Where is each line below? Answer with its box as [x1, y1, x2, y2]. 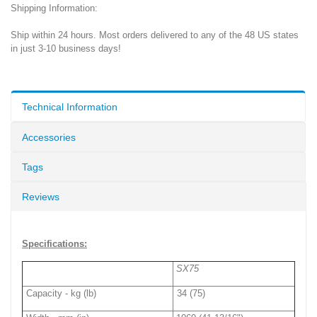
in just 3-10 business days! [11, 43, 121, 54]
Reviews [22, 191, 59, 203]
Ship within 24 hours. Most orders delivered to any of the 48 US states [11, 30, 299, 41]
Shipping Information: [11, 3, 98, 14]
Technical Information [22, 101, 117, 113]
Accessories [22, 132, 76, 144]
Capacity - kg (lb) [26, 288, 97, 299]
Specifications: [22, 238, 87, 250]
